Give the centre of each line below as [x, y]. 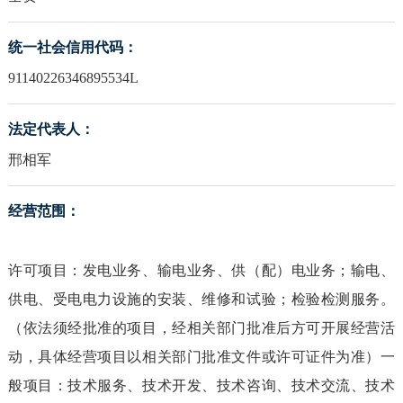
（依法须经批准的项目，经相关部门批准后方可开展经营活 [201, 328]
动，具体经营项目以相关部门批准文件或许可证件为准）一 [201, 357]
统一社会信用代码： [72, 48]
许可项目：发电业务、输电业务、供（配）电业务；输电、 [201, 271]
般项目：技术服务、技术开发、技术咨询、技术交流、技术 [201, 386]
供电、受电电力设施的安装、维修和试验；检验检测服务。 [201, 300]
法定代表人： [51, 130]
